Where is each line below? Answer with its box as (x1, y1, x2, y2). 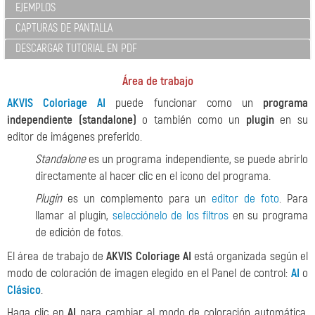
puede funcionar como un (105, 96, 264, 110)
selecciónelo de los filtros (112, 208, 229, 223)
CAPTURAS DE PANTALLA (15, 21, 112, 35)
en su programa (229, 208, 309, 223)
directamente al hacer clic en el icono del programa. (35, 169, 271, 184)
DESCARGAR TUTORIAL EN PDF (15, 41, 137, 56)
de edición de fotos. (35, 225, 123, 240)
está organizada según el (191, 249, 309, 264)
